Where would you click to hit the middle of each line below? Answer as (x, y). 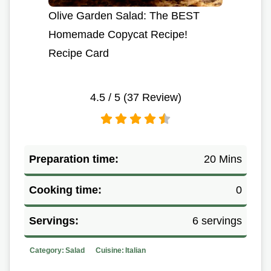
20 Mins (223, 159)
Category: (47, 250)
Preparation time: (74, 159)
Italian (135, 250)
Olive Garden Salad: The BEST (124, 15)
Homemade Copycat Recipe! (118, 34)
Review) (160, 97)
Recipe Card (79, 53)
